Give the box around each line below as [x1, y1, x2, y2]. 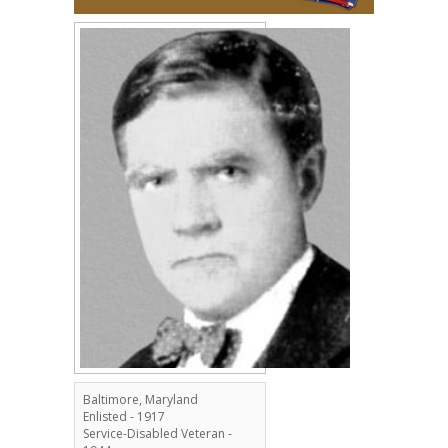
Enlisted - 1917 [83, 407, 165, 425]
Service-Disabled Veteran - [83, 424, 232, 442]
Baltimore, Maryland [83, 390, 198, 408]
